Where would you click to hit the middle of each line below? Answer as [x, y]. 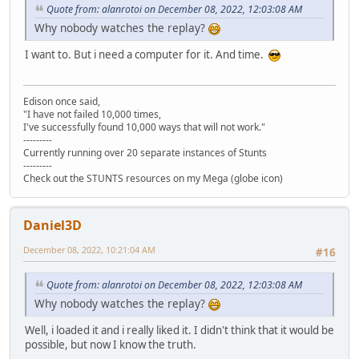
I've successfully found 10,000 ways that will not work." [144, 127]
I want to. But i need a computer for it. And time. [147, 54]
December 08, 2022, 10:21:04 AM [89, 249]
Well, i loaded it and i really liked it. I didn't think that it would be [179, 330]
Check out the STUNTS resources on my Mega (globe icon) [153, 178]
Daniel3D [52, 225]
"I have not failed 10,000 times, [92, 114]
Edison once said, [62, 101]
